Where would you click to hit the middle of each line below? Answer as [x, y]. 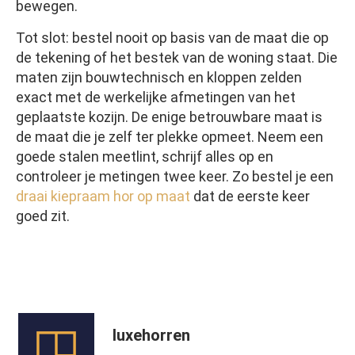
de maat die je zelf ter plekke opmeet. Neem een [170, 137]
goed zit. [43, 216]
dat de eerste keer [250, 197]
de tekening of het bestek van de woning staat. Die [177, 58]
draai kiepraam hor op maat [103, 197]
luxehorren [151, 335]
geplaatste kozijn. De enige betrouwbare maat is [169, 117]
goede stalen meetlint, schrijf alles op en [145, 157]
